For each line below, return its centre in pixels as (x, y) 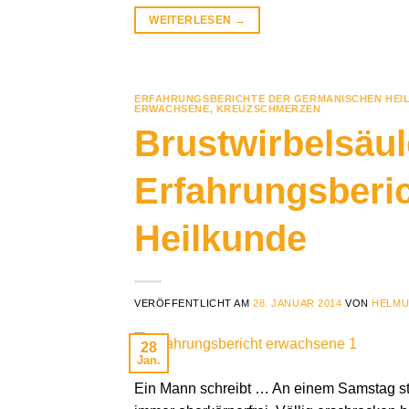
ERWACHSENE (172, 109)
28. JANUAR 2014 (298, 303)
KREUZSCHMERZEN (268, 109)
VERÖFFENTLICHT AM (194, 303)
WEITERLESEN (192, 21)
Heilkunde (220, 238)
